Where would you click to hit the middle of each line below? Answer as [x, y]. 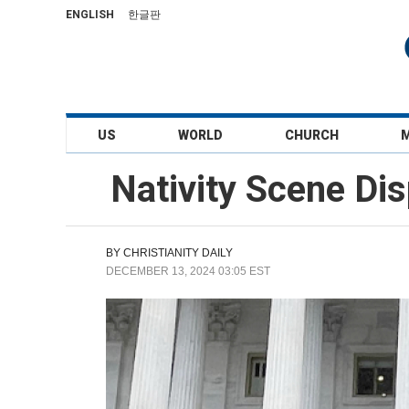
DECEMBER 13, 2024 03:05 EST [188, 271]
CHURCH [312, 135]
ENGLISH [90, 15]
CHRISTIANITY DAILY [178, 253]
